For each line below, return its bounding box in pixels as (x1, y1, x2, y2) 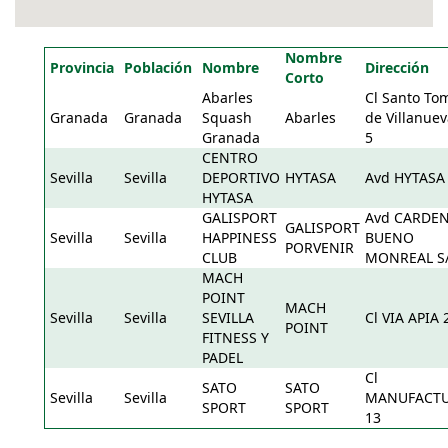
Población (124, 58, 192, 77)
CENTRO (202, 148, 258, 167)
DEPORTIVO (202, 168, 280, 187)
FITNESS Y (202, 328, 269, 347)
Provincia (50, 58, 114, 77)
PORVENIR (285, 238, 354, 257)
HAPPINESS (202, 228, 277, 247)
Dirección (365, 58, 429, 77)
